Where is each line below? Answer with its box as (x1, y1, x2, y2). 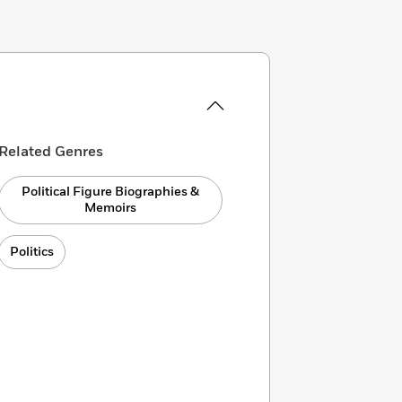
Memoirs (84, 199, 137, 216)
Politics (10, 243, 55, 260)
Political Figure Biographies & (22, 183, 200, 200)
